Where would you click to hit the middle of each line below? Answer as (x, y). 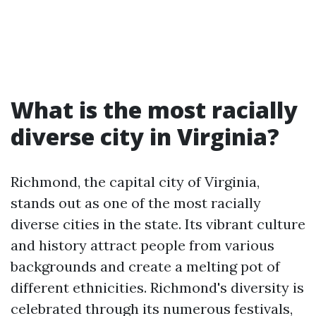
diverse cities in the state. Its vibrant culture (158, 224)
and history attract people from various (142, 245)
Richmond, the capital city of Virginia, (135, 182)
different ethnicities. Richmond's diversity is (157, 287)
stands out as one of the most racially (136, 203)
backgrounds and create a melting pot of (145, 266)
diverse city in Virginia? (145, 136)
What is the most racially (154, 110)
